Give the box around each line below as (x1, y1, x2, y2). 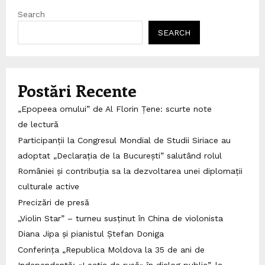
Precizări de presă (18, 197, 89, 207)
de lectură (18, 119, 59, 129)
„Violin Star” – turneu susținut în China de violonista (18, 213, 223, 223)
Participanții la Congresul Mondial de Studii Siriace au (18, 135, 231, 145)
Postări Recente (18, 79, 137, 101)
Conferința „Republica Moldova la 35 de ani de (18, 244, 205, 254)
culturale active (18, 181, 79, 191)
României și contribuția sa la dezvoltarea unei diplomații (18, 166, 243, 176)
